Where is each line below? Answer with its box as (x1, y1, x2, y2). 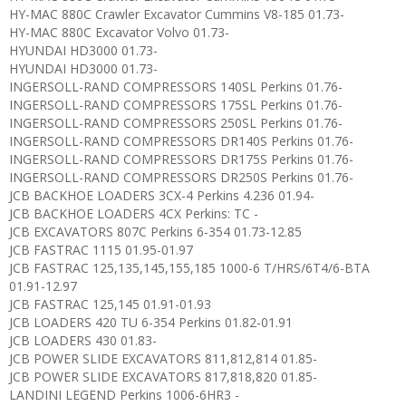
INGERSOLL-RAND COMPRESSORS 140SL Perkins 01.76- (9, 78, 343, 95)
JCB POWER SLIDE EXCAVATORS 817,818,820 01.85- (9, 368, 317, 385)
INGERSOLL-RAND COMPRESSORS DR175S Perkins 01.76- (9, 150, 353, 168)
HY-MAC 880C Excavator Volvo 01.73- (9, 24, 229, 41)
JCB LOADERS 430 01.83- (9, 332, 157, 349)
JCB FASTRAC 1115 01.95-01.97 (9, 241, 193, 258)
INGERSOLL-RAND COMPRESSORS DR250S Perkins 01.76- (9, 169, 353, 186)
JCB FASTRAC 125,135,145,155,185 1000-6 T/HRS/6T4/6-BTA (9, 259, 370, 276)
